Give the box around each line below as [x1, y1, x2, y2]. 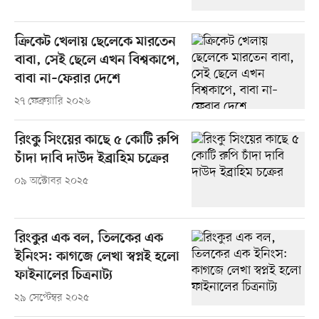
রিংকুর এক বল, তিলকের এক [14, 231, 163, 248]
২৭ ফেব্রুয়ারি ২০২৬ [14, 95, 90, 109]
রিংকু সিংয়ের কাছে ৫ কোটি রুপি [14, 132, 179, 150]
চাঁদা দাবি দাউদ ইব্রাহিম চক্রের [14, 151, 169, 168]
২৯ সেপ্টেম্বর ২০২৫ [14, 291, 89, 305]
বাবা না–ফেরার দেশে [14, 71, 120, 88]
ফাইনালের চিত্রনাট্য [14, 268, 113, 285]
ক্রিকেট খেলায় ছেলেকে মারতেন [14, 34, 176, 51]
